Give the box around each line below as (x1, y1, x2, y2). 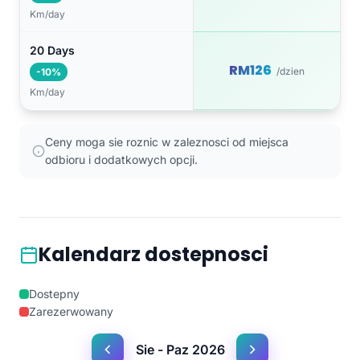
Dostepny (29, 287, 80, 301)
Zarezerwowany (29, 305, 113, 319)
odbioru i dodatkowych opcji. (45, 153, 198, 167)
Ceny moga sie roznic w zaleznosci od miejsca (45, 135, 288, 149)
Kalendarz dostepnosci (39, 241, 268, 268)
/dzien (276, 65, 305, 78)
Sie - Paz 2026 (135, 341, 225, 358)
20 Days (30, 43, 75, 58)
